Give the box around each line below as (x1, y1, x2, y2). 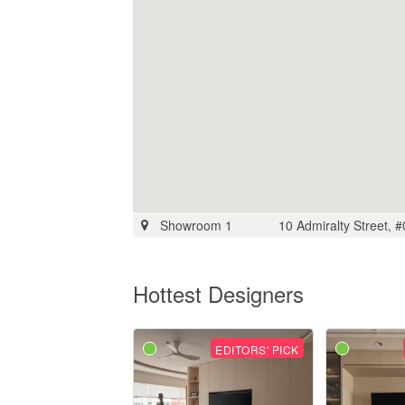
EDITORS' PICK (215, 342, 299, 357)
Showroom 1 (160, 216, 232, 234)
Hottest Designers (133, 278, 304, 309)
